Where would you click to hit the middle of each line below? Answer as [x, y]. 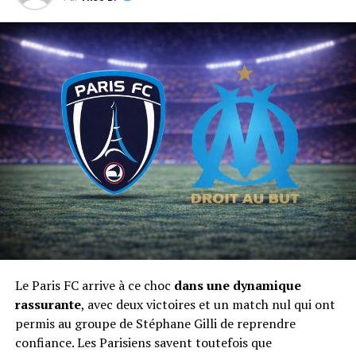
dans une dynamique [237, 286]
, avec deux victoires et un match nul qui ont [208, 305]
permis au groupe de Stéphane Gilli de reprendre [155, 324]
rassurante [48, 305]
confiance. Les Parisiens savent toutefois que [143, 343]
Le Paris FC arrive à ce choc [94, 286]
